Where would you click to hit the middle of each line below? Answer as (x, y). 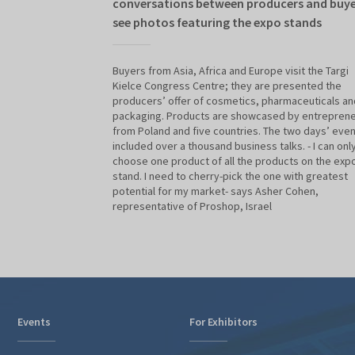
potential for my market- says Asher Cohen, (216, 191)
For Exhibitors (223, 322)
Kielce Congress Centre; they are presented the (227, 86)
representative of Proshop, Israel (192, 206)
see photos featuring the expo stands (217, 23)
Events (34, 322)
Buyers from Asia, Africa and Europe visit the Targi (231, 71)
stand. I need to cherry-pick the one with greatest (230, 176)
